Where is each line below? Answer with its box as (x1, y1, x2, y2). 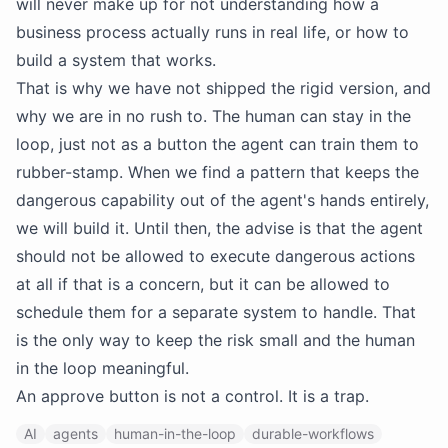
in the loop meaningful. (16, 358, 189, 378)
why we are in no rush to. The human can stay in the (16, 106, 411, 126)
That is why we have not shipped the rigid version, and (16, 78, 431, 98)
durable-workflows (252, 424, 374, 442)
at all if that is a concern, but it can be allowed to (16, 274, 390, 294)
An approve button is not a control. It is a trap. (16, 386, 369, 406)
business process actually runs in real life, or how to (16, 22, 409, 42)
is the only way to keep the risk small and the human (16, 330, 415, 350)
